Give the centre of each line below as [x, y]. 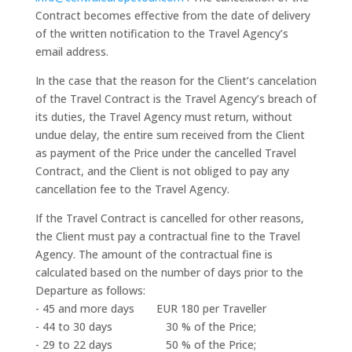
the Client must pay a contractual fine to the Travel [167, 236]
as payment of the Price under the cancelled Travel [165, 153]
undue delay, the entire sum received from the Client [170, 135]
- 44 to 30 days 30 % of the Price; [145, 326]
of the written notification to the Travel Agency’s [161, 33]
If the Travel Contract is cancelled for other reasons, [169, 218]
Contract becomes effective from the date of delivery [172, 15]
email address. [71, 51]
